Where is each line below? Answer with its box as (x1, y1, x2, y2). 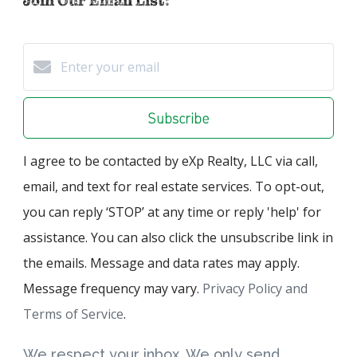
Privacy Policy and (202, 280, 308, 298)
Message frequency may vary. (23, 280, 202, 298)
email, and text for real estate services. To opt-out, (23, 178, 324, 196)
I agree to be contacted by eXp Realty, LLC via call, (23, 152, 318, 171)
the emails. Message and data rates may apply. (23, 254, 300, 273)
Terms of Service (23, 305, 124, 324)
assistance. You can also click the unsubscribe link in (23, 229, 333, 247)
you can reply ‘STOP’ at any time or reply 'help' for (23, 203, 321, 222)
